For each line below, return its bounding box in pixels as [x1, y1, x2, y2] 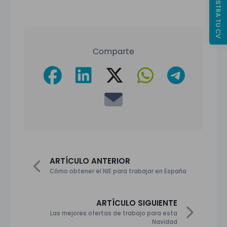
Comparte [93, 46, 134, 57]
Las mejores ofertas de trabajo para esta [50, 209, 177, 217]
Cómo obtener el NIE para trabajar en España [50, 167, 186, 176]
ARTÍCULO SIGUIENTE [96, 197, 177, 208]
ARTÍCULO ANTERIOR [50, 156, 130, 167]
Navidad [152, 217, 177, 226]
